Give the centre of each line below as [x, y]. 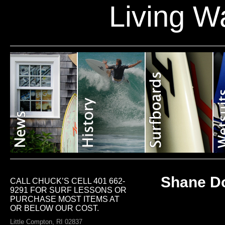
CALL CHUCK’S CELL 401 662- [68, 181]
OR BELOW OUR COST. [54, 208]
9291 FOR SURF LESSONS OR [68, 190]
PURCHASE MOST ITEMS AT [65, 199]
